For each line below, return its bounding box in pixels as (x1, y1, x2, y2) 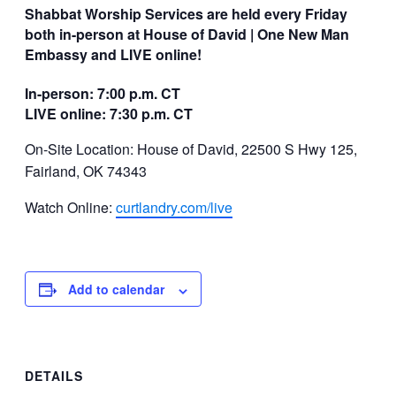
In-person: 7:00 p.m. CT (25, 83, 180, 104)
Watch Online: (25, 197, 116, 218)
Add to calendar (68, 280, 164, 299)
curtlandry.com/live (116, 197, 232, 218)
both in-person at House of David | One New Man (25, 24, 349, 45)
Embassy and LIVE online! (25, 44, 202, 65)
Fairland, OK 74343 (25, 161, 147, 182)
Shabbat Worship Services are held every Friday (25, 4, 347, 25)
